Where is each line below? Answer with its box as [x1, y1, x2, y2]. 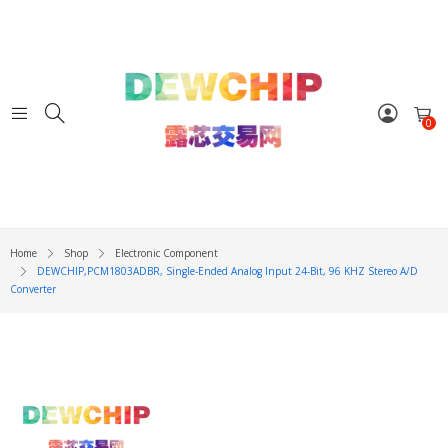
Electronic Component [115, 246, 218, 260]
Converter [10, 282, 56, 296]
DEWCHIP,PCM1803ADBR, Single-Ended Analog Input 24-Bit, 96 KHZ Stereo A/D [37, 264, 418, 278]
